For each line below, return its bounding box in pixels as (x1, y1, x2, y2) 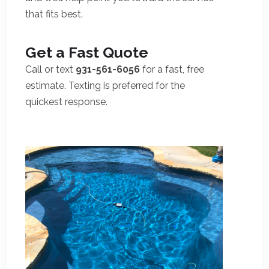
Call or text (25, 64, 76, 75)
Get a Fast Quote (25, 43, 148, 61)
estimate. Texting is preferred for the (25, 80, 185, 91)
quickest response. (25, 96, 107, 107)
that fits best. (25, 8, 83, 20)
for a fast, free (140, 64, 204, 75)
